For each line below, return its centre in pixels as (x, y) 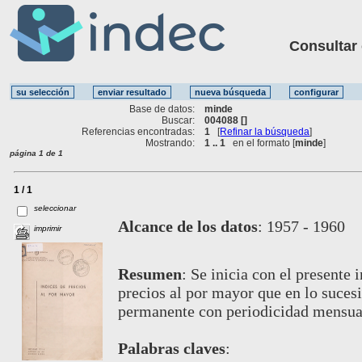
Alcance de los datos (187, 226)
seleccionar (55, 208)
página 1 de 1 (36, 153)
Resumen (149, 274)
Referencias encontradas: (139, 131)
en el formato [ (261, 143)
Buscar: (179, 120)
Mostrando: (170, 143)
